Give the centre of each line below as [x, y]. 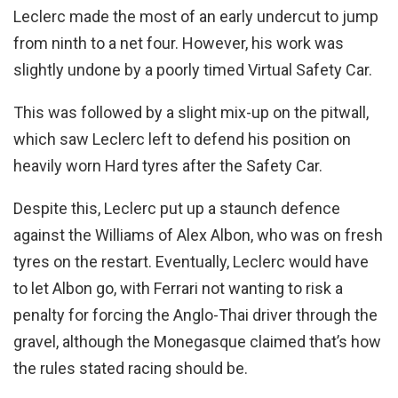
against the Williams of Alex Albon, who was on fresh [198, 235]
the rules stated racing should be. [132, 368]
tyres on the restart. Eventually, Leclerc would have [191, 261]
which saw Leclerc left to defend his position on [182, 139]
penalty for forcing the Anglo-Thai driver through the [195, 314]
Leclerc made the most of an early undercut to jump [196, 16]
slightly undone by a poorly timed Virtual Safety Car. [193, 69]
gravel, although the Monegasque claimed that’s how [197, 341]
